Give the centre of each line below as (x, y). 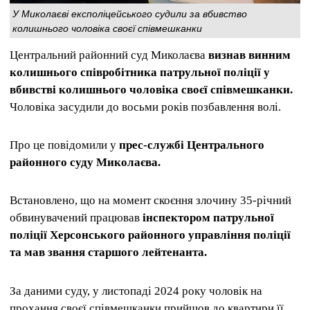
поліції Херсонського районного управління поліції (150, 235)
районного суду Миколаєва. (85, 163)
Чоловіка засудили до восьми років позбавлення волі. (145, 107)
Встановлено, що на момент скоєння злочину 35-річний (151, 201)
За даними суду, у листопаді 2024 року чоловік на (136, 291)
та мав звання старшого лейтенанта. (108, 253)
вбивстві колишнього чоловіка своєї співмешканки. (151, 90)
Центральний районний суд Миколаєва (109, 55)
